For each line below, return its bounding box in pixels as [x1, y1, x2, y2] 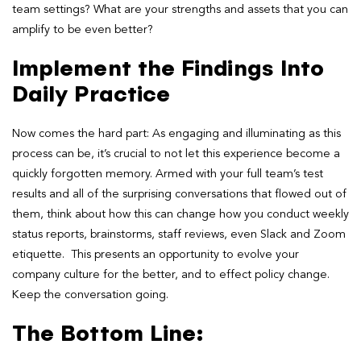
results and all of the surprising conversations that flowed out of [12, 188, 346, 200]
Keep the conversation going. [12, 288, 168, 301]
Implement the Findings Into [12, 57, 325, 81]
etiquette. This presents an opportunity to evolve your [12, 248, 299, 260]
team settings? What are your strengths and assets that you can [12, 3, 348, 15]
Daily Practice [12, 83, 171, 106]
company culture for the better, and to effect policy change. [12, 268, 333, 280]
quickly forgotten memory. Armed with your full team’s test [12, 168, 323, 180]
